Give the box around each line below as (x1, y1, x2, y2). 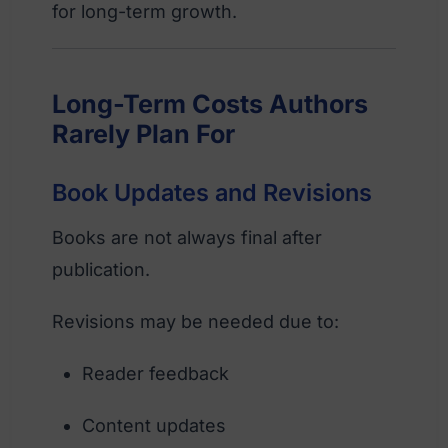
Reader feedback (82, 362, 229, 384)
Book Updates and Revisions (52, 177, 372, 207)
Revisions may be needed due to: (52, 310, 339, 332)
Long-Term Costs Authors (52, 88, 368, 119)
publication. (52, 258, 150, 280)
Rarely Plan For (52, 118, 235, 149)
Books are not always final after (52, 226, 322, 248)
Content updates (82, 414, 226, 436)
